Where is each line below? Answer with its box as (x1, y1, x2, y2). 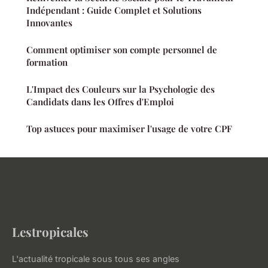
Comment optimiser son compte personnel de (26, 44, 217, 56)
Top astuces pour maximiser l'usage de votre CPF (26, 123, 232, 135)
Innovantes (26, 17, 72, 29)
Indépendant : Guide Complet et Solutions (26, 4, 202, 17)
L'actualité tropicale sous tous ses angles (12, 254, 179, 264)
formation (26, 56, 68, 69)
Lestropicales (12, 223, 89, 240)
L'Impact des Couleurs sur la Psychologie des (26, 83, 215, 96)
